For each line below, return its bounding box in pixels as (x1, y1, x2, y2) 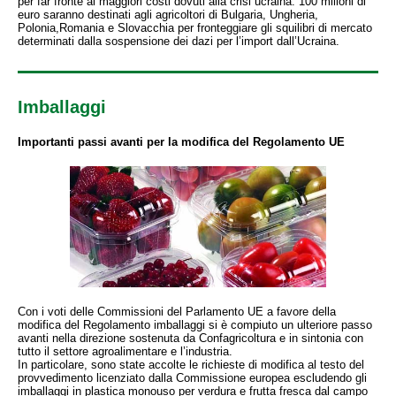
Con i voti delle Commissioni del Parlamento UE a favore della (18, 305, 336, 318)
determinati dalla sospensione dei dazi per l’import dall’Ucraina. (18, 34, 339, 48)
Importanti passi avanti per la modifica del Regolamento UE (18, 135, 345, 148)
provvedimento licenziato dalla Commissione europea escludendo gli (18, 371, 367, 385)
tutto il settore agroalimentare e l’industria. (18, 345, 232, 358)
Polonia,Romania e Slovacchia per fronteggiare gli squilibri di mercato (18, 21, 372, 34)
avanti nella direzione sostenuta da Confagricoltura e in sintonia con (18, 331, 363, 345)
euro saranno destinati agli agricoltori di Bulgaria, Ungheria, (18, 8, 318, 21)
